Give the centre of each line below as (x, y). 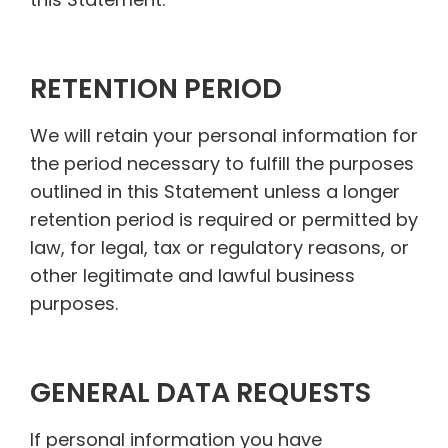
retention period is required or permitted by (224, 220)
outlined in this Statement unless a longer (215, 192)
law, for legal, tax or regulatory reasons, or (219, 248)
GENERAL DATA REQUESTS (200, 393)
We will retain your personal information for (224, 136)
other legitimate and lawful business (192, 276)
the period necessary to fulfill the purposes (222, 164)
